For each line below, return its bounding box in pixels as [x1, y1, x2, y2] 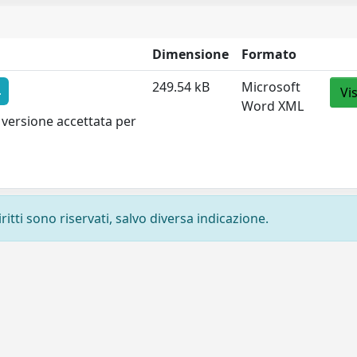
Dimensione [152, 45, 229, 64]
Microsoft [241, 78, 301, 96]
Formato [241, 45, 297, 64]
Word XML [241, 97, 304, 116]
